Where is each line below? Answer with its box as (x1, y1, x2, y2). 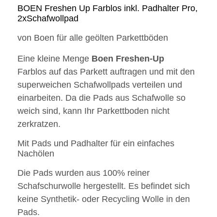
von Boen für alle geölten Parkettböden (17, 33, 168, 43)
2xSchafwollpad (17, 14, 78, 24)
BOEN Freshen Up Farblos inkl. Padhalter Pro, (17, 3, 198, 14)
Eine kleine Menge (17, 54, 92, 64)
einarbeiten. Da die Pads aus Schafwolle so (17, 93, 186, 103)
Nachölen (17, 149, 54, 159)
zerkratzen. (17, 119, 61, 129)
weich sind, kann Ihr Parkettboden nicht (17, 106, 170, 116)
